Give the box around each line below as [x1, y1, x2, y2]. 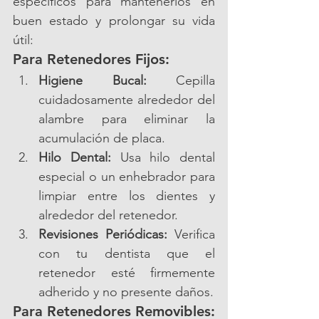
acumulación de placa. [38, 130, 165, 147]
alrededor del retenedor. [38, 207, 178, 224]
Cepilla [146, 73, 215, 89]
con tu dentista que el [38, 246, 215, 262]
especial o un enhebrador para [38, 169, 215, 185]
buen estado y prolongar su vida [13, 13, 215, 29]
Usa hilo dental [110, 150, 215, 166]
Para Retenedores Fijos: [13, 51, 169, 68]
